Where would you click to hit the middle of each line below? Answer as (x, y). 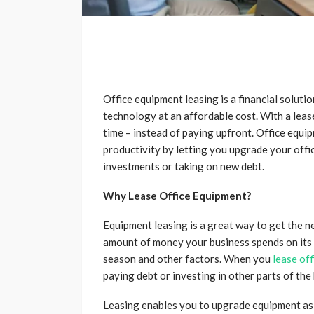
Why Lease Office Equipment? (177, 196)
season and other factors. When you (188, 259)
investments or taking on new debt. (184, 166)
